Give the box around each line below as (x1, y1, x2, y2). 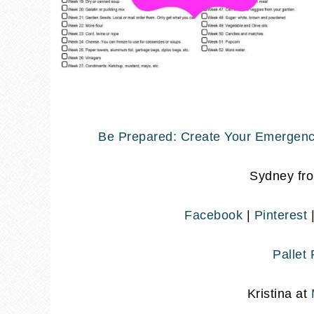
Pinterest (254, 207, 307, 222)
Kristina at (247, 286, 307, 301)
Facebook (184, 207, 243, 222)
